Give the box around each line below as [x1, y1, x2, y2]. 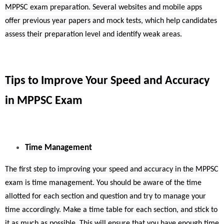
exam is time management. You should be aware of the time [5, 178, 201, 187]
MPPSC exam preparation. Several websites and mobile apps [5, 3, 202, 11]
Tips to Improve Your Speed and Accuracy [5, 74, 209, 87]
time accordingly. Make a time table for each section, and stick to [5, 205, 217, 214]
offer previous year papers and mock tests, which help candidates [5, 16, 217, 25]
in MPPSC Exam [5, 94, 82, 107]
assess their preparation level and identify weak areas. [5, 30, 182, 38]
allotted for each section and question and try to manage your [5, 192, 206, 200]
